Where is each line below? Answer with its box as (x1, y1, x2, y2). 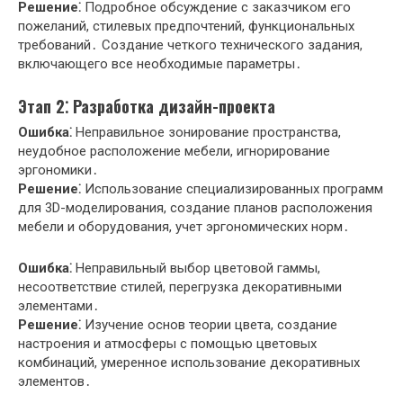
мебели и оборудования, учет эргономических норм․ (18, 218, 350, 235)
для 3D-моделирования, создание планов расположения (18, 199, 372, 216)
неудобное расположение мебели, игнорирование (18, 142, 330, 159)
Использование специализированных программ (81, 180, 383, 197)
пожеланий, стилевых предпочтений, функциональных (18, 17, 354, 34)
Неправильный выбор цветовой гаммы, (72, 259, 320, 276)
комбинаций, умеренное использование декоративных (18, 354, 360, 371)
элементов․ (18, 372, 92, 390)
